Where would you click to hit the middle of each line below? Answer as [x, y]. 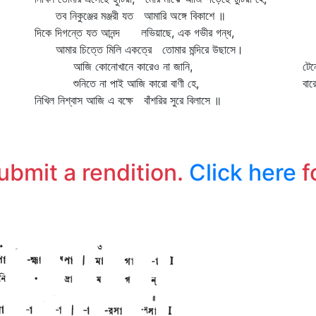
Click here [243, 172]
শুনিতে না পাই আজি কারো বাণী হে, [117, 83]
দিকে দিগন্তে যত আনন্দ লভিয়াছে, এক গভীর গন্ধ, [134, 32]
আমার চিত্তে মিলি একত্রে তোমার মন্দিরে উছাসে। [139, 49]
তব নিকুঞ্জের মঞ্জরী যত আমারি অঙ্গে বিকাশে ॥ [130, 16]
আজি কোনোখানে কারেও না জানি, [114, 66]
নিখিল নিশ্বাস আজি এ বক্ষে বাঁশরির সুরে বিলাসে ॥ [128, 100]
